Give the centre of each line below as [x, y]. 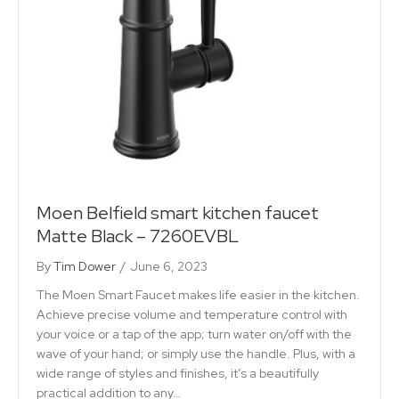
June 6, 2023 [169, 267]
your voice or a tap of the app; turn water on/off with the [194, 334]
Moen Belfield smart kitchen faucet [178, 213]
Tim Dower [85, 267]
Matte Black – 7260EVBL [138, 236]
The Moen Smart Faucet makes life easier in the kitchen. [198, 295]
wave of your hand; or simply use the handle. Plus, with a [196, 354]
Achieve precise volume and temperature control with [192, 315]
